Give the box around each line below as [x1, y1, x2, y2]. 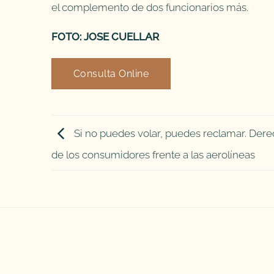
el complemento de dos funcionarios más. [51, 1, 248, 14]
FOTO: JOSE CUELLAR [51, 31, 159, 43]
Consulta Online [73, 68, 149, 80]
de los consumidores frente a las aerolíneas [51, 149, 255, 161]
